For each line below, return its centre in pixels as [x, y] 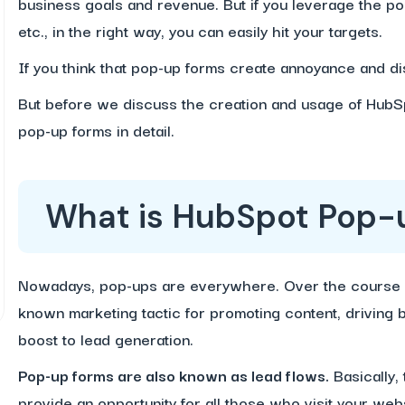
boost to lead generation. [105, 339]
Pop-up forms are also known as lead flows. [173, 375]
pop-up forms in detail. [98, 130]
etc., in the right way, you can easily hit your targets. [202, 30]
